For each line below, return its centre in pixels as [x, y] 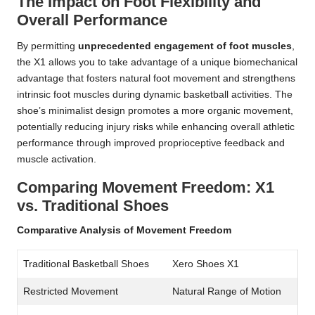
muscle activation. [57, 159]
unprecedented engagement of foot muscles [185, 46]
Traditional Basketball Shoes [86, 264]
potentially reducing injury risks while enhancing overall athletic [156, 127]
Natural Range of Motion [227, 291]
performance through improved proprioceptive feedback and [151, 143]
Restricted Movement [71, 291]
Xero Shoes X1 [206, 264]
